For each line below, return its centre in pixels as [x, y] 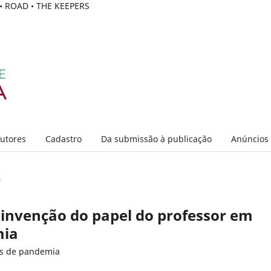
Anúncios [250, 139]
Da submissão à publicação [156, 139]
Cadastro [63, 139]
